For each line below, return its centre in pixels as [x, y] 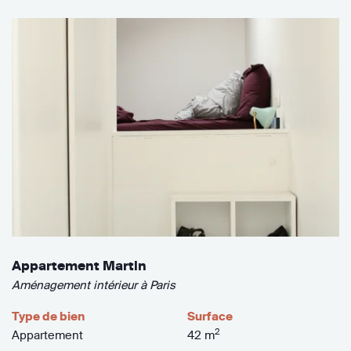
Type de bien [48, 316]
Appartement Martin [79, 265]
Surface [210, 316]
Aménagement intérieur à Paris [94, 284]
